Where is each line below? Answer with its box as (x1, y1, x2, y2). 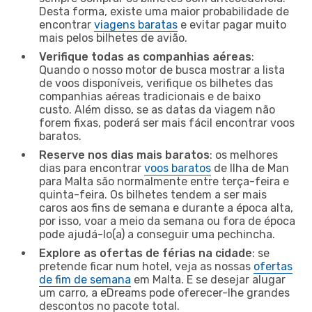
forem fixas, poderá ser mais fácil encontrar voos (39, 116, 295, 130)
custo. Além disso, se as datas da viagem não (39, 102, 275, 116)
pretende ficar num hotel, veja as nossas (39, 259, 253, 273)
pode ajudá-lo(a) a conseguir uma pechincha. (39, 227, 275, 241)
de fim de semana (39, 272, 131, 286)
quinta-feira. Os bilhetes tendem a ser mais (39, 187, 267, 201)
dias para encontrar (39, 161, 144, 175)
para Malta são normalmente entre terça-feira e (39, 174, 289, 188)
